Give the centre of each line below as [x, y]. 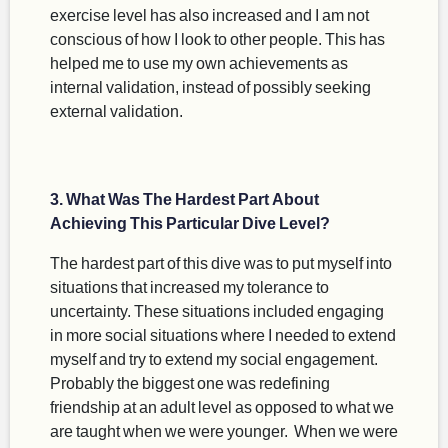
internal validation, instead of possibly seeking [210, 87]
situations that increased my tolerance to [189, 287]
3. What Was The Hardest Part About [184, 199]
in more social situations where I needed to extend [223, 335]
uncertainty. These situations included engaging [217, 311]
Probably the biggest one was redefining [190, 383]
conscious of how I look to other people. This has [217, 39]
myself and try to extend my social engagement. [215, 359]
